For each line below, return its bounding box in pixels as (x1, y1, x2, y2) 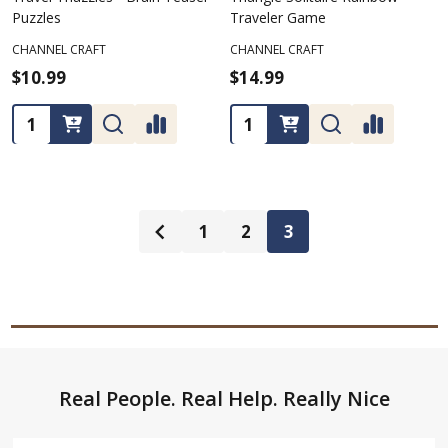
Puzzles (12, 8, 62, 28)
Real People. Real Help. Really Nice (58, 384, 390, 412)
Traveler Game (229, 8, 326, 28)
